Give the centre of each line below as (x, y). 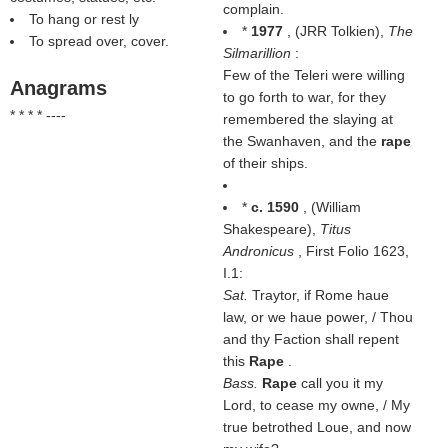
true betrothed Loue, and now (316, 427)
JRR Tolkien (337, 31)
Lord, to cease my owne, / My (316, 405)
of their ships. (265, 163)
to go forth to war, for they (304, 97)
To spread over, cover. (99, 41)
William (338, 207)
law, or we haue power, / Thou (317, 317)
